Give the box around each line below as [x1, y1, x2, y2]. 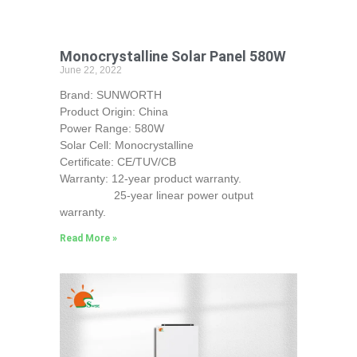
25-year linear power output [59, 188, 253, 202]
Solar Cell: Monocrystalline [59, 138, 194, 151]
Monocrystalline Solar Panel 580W [59, 47, 286, 65]
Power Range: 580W [59, 121, 164, 135]
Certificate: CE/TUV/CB [59, 155, 176, 168]
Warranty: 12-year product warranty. [59, 171, 241, 185]
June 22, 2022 [59, 64, 122, 76]
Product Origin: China [59, 104, 168, 118]
